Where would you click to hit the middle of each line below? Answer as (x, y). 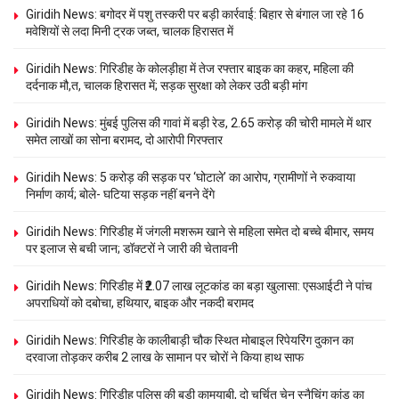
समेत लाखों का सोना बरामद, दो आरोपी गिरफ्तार (124, 139)
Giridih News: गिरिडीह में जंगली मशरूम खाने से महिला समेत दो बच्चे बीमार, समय (200, 231)
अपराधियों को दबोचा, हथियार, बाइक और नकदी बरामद (140, 302)
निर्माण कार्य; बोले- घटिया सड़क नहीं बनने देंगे (120, 194)
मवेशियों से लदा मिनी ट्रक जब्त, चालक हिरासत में (130, 31)
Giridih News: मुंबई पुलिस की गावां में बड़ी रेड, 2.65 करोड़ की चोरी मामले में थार (199, 122)
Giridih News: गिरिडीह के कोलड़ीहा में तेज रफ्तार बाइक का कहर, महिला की (190, 68)
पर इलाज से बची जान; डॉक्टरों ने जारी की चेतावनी (132, 248)
